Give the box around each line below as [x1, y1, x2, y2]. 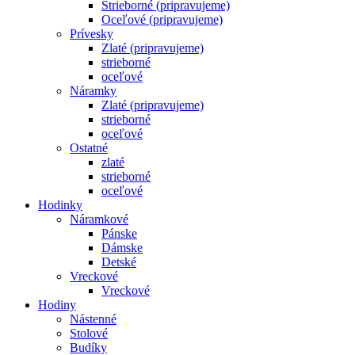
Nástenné [70, 312, 116, 326]
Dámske [101, 241, 143, 254]
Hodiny [38, 298, 76, 311]
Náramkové [70, 212, 128, 226]
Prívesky [70, 27, 113, 40]
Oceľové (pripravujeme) [101, 13, 223, 26]
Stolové [70, 326, 108, 340]
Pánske [101, 227, 137, 240]
